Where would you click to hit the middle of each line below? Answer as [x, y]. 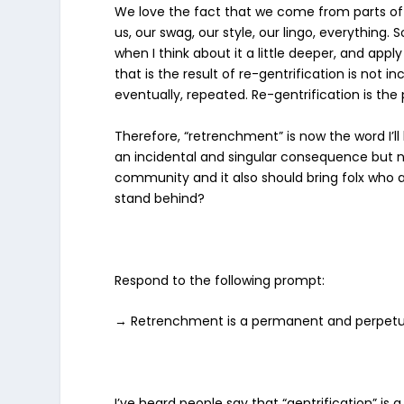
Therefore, [150, 136]
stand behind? [162, 198]
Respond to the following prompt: [222, 280]
